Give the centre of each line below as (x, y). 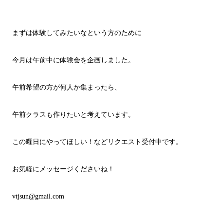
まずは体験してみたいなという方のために (77, 33)
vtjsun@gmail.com (38, 196)
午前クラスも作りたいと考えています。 (73, 114)
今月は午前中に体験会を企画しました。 (73, 60)
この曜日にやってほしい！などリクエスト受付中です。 (97, 142)
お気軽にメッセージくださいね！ (63, 169)
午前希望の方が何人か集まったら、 (66, 87)
